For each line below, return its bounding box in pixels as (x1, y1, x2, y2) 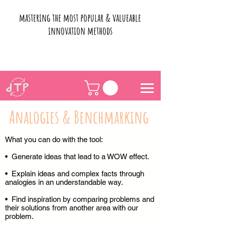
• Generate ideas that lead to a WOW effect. (5, 152, 149, 161)
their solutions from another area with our (5, 203, 138, 212)
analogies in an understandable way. (5, 178, 123, 187)
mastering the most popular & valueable (19, 11, 141, 24)
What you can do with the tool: (5, 135, 103, 144)
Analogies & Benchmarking (9, 105, 152, 129)
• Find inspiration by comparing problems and (5, 195, 154, 204)
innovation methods (48, 24, 113, 37)
